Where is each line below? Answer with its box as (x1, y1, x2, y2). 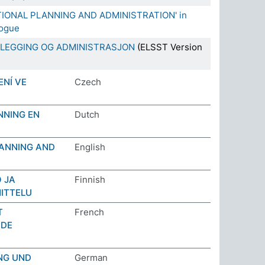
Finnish (75, 174, 105, 185)
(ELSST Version (135, 41, 202, 53)
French (75, 206, 104, 218)
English (75, 141, 105, 153)
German (75, 252, 108, 263)
